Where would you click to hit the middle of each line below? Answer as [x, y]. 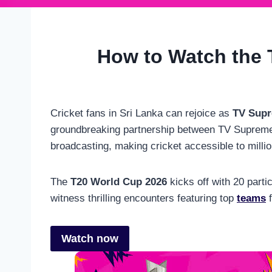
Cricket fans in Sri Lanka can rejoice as [141, 113]
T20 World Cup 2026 [119, 182]
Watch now [90, 239]
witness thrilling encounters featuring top [144, 198]
